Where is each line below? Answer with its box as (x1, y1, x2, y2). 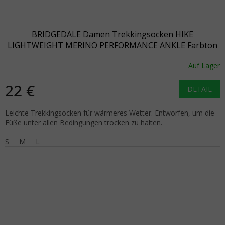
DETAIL (187, 84, 212, 94)
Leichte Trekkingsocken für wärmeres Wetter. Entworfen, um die (5, 107, 214, 118)
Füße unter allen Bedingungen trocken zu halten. (5, 117, 162, 127)
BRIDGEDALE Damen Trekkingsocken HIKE (32, 28, 193, 40)
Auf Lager (188, 61, 220, 71)
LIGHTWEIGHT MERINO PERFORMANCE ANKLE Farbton (8, 39, 217, 51)
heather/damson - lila (72, 50, 153, 62)
